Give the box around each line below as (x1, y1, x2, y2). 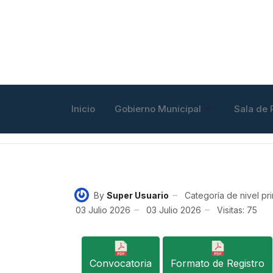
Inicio (71, 103, 95, 115)
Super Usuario (107, 190, 169, 200)
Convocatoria (90, 257, 152, 269)
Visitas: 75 (217, 204, 257, 215)
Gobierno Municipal (114, 103, 201, 115)
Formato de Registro (171, 257, 264, 269)
